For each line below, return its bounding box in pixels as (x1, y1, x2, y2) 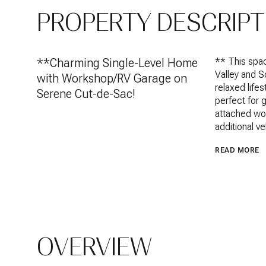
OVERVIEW (37, 232, 152, 261)
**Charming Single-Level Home (37, 56, 198, 70)
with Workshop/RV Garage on (37, 71, 187, 85)
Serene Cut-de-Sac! (37, 87, 135, 101)
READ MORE (215, 146, 259, 154)
